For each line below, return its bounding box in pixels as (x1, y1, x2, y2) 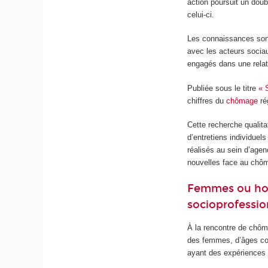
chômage (226, 96, 258, 105)
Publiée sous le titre (187, 83, 259, 93)
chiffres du (187, 96, 227, 105)
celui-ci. (187, 10, 215, 19)
